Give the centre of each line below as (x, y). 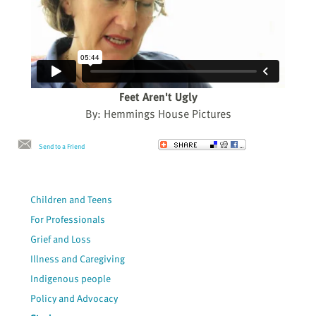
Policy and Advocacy (74, 298)
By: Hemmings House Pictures (158, 114)
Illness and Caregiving (78, 259)
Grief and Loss (61, 239)
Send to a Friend (62, 146)
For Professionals (68, 219)
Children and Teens (72, 200)
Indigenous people (71, 279)
